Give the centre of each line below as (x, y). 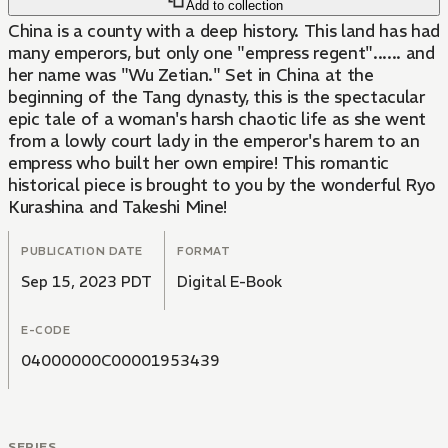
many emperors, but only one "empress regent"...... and (221, 53)
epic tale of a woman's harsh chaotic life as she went (217, 119)
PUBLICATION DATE (82, 251)
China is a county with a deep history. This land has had (224, 31)
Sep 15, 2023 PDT (86, 282)
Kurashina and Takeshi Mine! (117, 207)
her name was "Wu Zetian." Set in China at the (191, 75)
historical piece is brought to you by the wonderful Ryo (222, 185)
